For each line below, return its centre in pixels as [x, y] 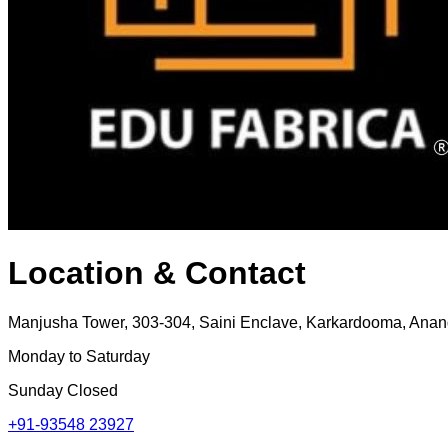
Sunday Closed [63, 390]
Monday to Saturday [79, 356]
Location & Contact [157, 273]
